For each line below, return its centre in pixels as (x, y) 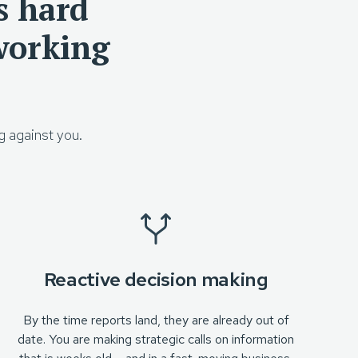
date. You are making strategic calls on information (156, 339)
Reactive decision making (156, 279)
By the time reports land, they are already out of (156, 320)
